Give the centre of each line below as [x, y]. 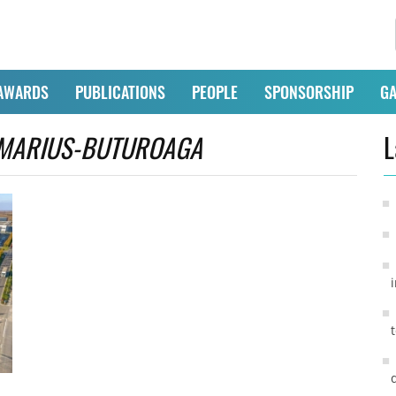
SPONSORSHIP [308, 91]
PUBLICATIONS [120, 91]
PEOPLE [214, 91]
